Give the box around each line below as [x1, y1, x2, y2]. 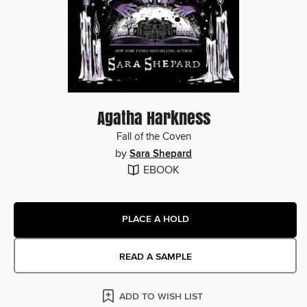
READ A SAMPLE [119, 250, 192, 263]
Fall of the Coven [116, 130, 191, 143]
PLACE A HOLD [121, 213, 189, 226]
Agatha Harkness [97, 105, 210, 130]
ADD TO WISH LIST [119, 290, 203, 303]
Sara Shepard [130, 147, 192, 160]
